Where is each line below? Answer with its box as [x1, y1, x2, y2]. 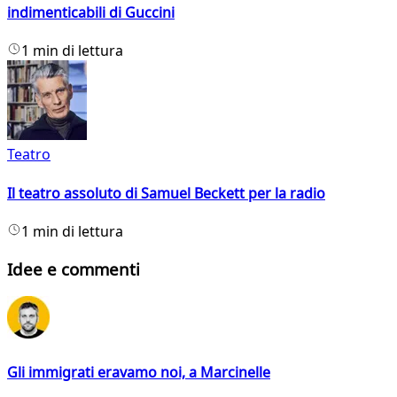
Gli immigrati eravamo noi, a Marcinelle [7, 362, 270, 382]
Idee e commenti [7, 257, 140, 280]
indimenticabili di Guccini [7, 3, 175, 22]
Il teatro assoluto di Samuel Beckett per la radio [7, 183, 325, 203]
